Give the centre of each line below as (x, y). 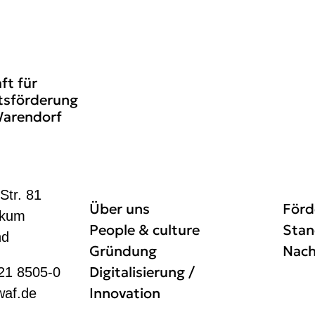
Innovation (125, 293)
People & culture (144, 230)
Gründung (123, 251)
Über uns (120, 208)
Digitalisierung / (142, 272)
